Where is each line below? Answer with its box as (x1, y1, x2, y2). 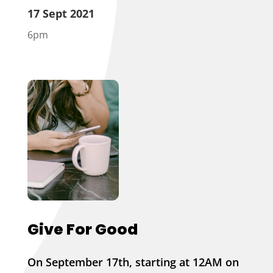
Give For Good (27, 219, 138, 241)
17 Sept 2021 (27, 5, 94, 21)
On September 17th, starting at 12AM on (27, 255, 239, 270)
